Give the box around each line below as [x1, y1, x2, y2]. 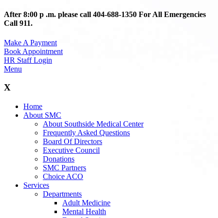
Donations [43, 154, 74, 163]
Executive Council [43, 145, 100, 154]
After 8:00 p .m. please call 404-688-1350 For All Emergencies [4, 10, 206, 19]
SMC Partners [43, 163, 86, 172]
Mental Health [62, 207, 106, 216]
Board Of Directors [43, 137, 102, 145]
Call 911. [4, 19, 33, 28]
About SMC [23, 110, 61, 119]
